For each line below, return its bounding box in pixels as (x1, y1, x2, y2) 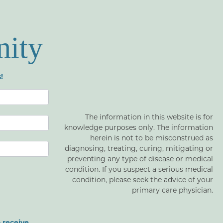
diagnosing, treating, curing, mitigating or (64, 143, 213, 153)
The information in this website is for (85, 111, 213, 121)
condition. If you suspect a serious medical (65, 164, 213, 174)
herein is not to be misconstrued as (90, 132, 213, 142)
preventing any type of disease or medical (67, 153, 213, 163)
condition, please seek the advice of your (72, 174, 213, 184)
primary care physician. (131, 185, 213, 195)
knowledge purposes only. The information (64, 122, 213, 132)
